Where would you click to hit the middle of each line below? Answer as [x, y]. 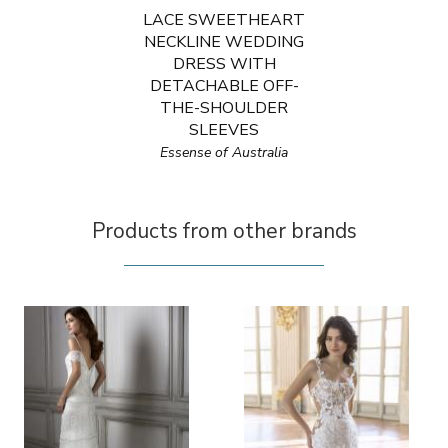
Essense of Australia [224, 152]
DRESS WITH [224, 64]
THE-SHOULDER [224, 108]
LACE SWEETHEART [224, 20]
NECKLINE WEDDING [224, 42]
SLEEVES [224, 130]
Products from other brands [224, 231]
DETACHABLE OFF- [224, 86]
